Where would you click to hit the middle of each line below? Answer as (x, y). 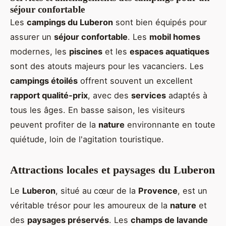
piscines (86, 51)
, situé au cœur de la (97, 190)
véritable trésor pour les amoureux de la (90, 205)
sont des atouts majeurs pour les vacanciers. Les (107, 66)
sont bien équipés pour (160, 22)
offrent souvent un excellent (135, 80)
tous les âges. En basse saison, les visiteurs (98, 110)
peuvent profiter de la (54, 124)
